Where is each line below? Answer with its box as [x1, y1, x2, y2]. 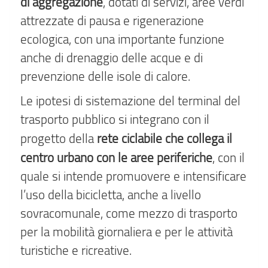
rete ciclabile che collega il [97, 129, 232, 147]
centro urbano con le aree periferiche [20, 148, 212, 166]
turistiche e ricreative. [20, 242, 132, 259]
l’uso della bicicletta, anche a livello [20, 186, 201, 203]
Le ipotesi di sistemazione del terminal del [20, 92, 240, 109]
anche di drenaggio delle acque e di [20, 48, 203, 66]
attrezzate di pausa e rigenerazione [20, 11, 204, 29]
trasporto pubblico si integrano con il [20, 111, 209, 128]
